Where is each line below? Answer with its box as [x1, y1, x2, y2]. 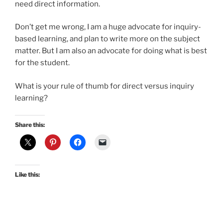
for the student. [15, 58, 71, 68]
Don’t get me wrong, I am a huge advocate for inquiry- [15, 22, 201, 32]
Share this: [15, 121, 45, 129]
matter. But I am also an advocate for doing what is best [15, 46, 207, 56]
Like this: [15, 171, 40, 179]
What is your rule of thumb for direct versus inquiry [15, 81, 194, 91]
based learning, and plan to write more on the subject [15, 34, 200, 44]
